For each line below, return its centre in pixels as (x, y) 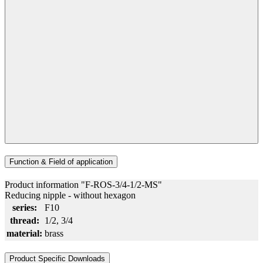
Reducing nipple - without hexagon (70, 195)
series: (24, 207)
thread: (24, 220)
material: (24, 233)
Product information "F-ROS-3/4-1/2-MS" (83, 184)
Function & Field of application (61, 162)
